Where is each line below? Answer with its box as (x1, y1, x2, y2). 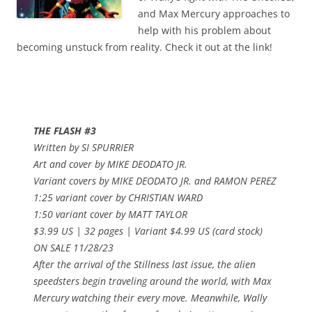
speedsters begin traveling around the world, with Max (33, 274, 272, 288)
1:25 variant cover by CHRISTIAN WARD (33, 191, 203, 205)
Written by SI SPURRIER (33, 141, 134, 155)
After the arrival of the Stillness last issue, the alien (33, 258, 256, 272)
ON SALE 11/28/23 (33, 241, 114, 255)
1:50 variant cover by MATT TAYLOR (33, 208, 187, 221)
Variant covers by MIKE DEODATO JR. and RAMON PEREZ (33, 174, 276, 188)
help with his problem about (138, 24, 271, 38)
